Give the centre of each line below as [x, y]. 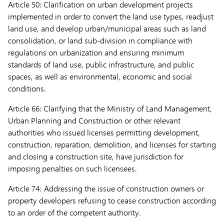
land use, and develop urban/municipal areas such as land [107, 28]
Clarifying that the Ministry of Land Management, [127, 108]
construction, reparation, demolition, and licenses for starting [112, 144]
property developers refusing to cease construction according [112, 200]
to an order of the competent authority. [76, 212]
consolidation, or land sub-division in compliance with [100, 40]
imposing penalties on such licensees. [72, 168]
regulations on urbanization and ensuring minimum [96, 52]
